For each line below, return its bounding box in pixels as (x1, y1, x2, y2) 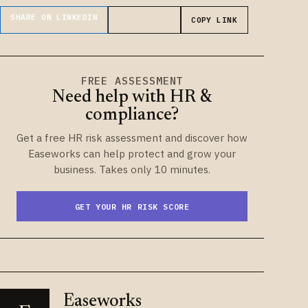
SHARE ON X (118, 12, 170, 22)
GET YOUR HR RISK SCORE (74, 201, 190, 212)
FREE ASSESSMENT (80, 74, 184, 88)
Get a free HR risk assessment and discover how (16, 131, 247, 145)
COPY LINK (191, 14, 238, 25)
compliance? (85, 107, 179, 125)
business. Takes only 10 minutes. (54, 162, 210, 177)
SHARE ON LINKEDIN (10, 12, 98, 22)
